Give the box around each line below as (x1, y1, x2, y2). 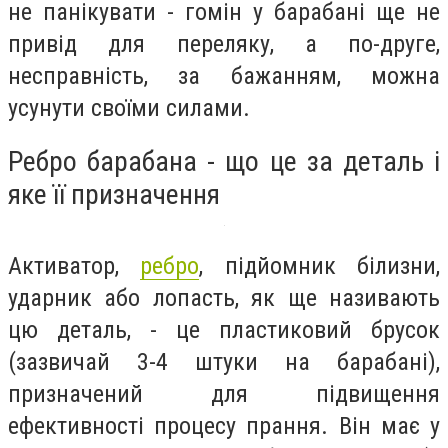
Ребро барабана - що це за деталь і (8, 145, 440, 179)
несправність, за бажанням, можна (8, 61, 440, 90)
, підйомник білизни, (199, 252, 441, 281)
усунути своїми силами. (8, 93, 250, 122)
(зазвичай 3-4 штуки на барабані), (8, 348, 440, 377)
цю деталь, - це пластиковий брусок (8, 316, 440, 345)
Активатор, (8, 252, 141, 281)
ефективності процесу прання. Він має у (8, 412, 440, 441)
